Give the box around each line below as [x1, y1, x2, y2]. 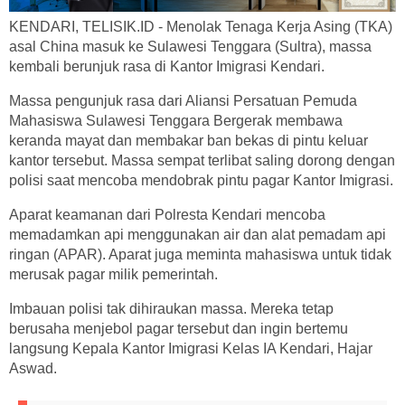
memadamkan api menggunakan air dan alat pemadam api [9, 226, 386, 242]
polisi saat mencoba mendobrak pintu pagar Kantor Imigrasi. [9, 172, 393, 188]
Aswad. [9, 360, 57, 376]
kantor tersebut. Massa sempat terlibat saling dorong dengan [9, 152, 395, 168]
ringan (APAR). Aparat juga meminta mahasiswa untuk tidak [9, 246, 391, 262]
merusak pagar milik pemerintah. [9, 266, 218, 282]
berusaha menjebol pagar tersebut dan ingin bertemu [9, 320, 348, 336]
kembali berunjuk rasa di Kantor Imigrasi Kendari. [9, 58, 325, 74]
